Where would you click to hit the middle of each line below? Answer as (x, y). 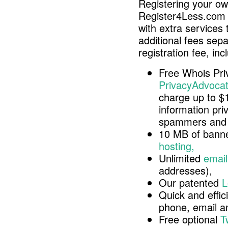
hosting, (177, 146)
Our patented (190, 182)
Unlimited (181, 158)
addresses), (186, 170)
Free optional (190, 219)
